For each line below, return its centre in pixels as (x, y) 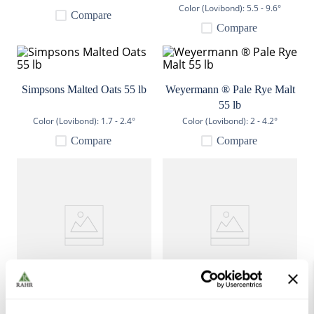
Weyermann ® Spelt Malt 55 (230, 302)
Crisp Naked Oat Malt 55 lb (84, 302)
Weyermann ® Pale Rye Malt (230, 89)
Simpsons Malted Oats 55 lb (84, 89)
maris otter (72, 35)
